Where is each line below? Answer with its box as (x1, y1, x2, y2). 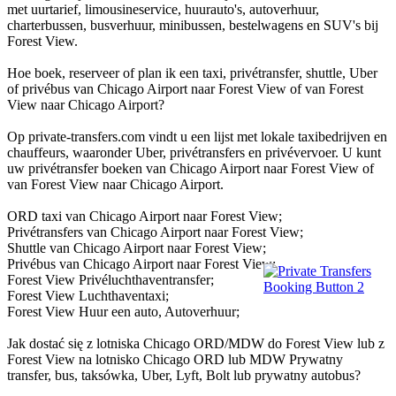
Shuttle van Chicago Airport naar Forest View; (7, 240, 266, 255)
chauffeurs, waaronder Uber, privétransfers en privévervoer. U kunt (7, 144, 381, 160)
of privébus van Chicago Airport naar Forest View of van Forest (7, 80, 363, 96)
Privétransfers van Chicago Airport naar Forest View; (7, 224, 303, 240)
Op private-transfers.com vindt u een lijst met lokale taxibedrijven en (7, 128, 387, 144)
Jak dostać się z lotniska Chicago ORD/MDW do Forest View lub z (7, 335, 385, 351)
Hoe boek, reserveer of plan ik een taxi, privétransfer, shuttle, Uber (7, 65, 377, 80)
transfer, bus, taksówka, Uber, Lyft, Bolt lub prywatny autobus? (7, 367, 361, 383)
